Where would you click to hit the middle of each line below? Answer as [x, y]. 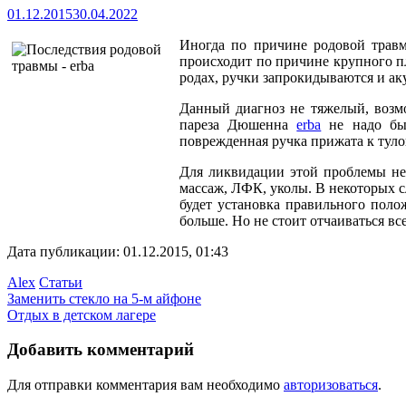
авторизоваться [331, 385]
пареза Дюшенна [238, 124]
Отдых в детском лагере [82, 314]
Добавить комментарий [101, 350]
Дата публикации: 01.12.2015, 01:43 [118, 251]
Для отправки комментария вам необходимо [145, 385]
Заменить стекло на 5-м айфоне [104, 298]
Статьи [61, 282]
